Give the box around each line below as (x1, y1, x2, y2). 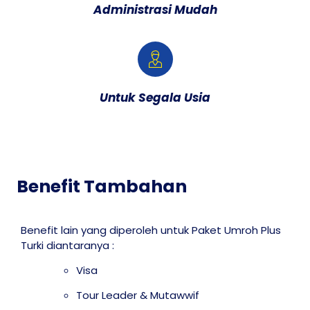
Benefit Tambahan (17, 174, 187, 199)
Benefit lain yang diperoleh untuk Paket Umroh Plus (21, 222, 281, 237)
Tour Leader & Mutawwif (76, 288, 199, 303)
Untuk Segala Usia (100, 89, 210, 106)
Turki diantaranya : (21, 237, 114, 253)
